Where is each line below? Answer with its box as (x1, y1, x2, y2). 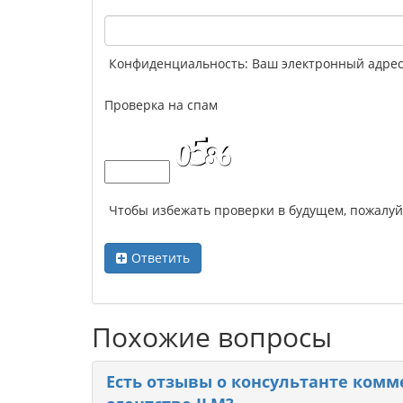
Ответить (131, 249, 190, 267)
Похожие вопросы (92, 318, 332, 356)
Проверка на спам (104, 96, 218, 114)
